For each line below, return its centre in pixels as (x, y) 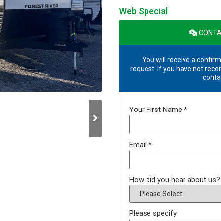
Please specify (153, 213)
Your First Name (157, 110)
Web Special (144, 11)
